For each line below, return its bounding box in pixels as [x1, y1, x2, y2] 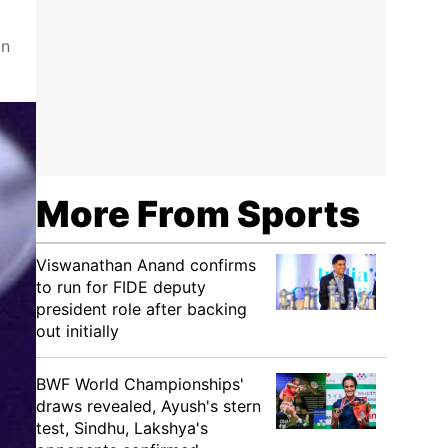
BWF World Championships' [36, 374, 244, 394]
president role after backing [36, 299, 247, 319]
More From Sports [36, 192, 360, 236]
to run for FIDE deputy [36, 277, 206, 297]
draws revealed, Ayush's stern [36, 396, 261, 416]
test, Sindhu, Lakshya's [36, 418, 208, 438]
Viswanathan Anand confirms [36, 255, 256, 275]
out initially [36, 321, 119, 341]
